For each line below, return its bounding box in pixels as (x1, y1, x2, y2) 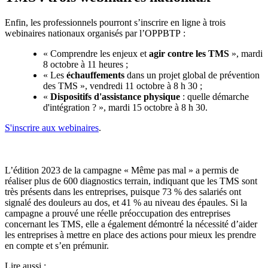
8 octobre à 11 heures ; (43, 59, 128, 69)
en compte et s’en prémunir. (5, 240, 109, 251)
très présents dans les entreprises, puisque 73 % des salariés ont (5, 186, 241, 197)
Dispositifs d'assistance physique (50, 91, 180, 102)
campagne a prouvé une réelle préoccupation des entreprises (5, 208, 230, 218)
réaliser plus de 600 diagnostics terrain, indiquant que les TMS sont (5, 175, 257, 186)
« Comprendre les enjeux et (43, 48, 149, 59)
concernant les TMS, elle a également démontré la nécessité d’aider (5, 218, 257, 229)
